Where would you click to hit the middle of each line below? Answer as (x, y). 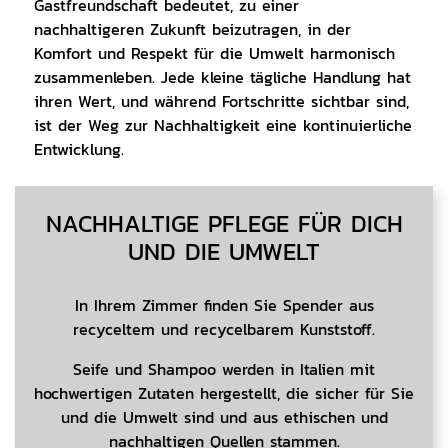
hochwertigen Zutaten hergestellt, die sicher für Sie (224, 394)
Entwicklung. (78, 149)
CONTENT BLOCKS (112, 199)
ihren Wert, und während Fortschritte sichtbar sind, (221, 101)
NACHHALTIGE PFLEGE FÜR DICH (224, 223)
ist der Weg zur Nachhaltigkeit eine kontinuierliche (222, 125)
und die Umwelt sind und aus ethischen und (224, 418)
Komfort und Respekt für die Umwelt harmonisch (214, 53)
